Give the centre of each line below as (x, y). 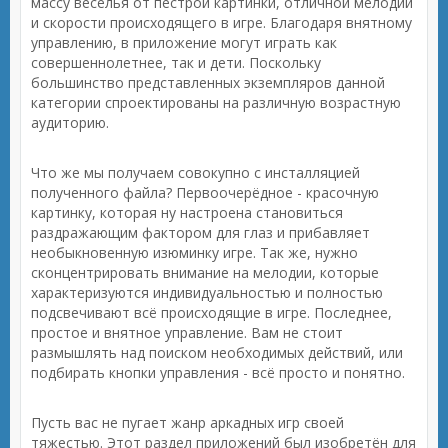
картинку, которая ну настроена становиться (187, 212)
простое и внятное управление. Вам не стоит (187, 332)
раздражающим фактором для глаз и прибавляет (200, 232)
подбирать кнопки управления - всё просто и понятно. (218, 372)
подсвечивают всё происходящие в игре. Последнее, (211, 312)
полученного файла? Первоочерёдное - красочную (205, 192)
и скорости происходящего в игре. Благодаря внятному (221, 22)
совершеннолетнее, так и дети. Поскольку (176, 62)
